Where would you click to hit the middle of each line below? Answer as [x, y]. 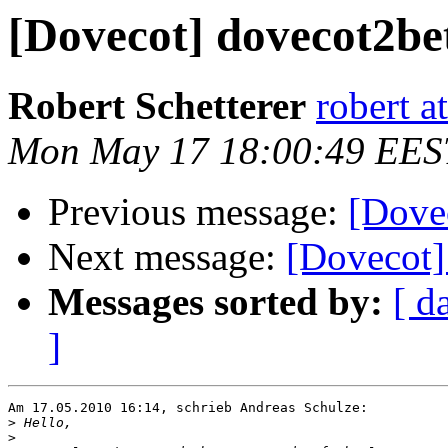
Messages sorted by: [215, 302]
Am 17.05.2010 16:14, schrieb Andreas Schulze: [188, 408]
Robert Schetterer [157, 106]
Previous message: [198, 212]
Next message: [167, 257]
